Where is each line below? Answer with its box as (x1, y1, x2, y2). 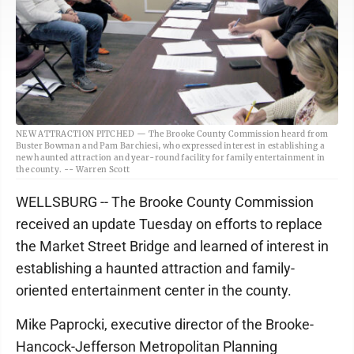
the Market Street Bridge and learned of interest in (16, 238, 329, 255)
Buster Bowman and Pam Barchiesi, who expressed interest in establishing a (16, 141, 325, 152)
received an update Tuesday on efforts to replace (16, 216, 322, 233)
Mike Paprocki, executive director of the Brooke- (16, 316, 314, 333)
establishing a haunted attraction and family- (16, 260, 295, 277)
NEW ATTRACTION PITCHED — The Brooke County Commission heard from (16, 129, 329, 140)
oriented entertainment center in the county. (16, 282, 292, 299)
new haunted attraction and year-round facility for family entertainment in (16, 153, 326, 164)
